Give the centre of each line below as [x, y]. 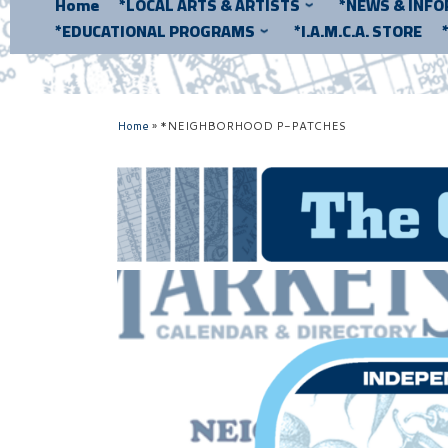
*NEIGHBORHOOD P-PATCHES [253, 125]
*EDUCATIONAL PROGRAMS [155, 31]
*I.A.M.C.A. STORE [358, 31]
